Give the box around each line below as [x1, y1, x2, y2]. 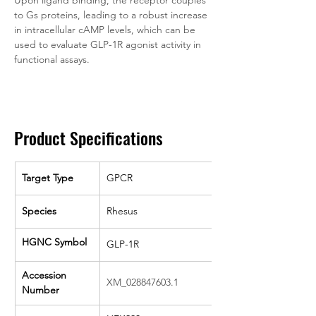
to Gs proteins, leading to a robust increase [14, 8, 210, 21]
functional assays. [14, 53, 90, 66]
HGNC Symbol [22, 236, 87, 248]
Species [22, 205, 56, 217]
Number [22, 284, 59, 296]
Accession [22, 269, 69, 281]
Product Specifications [14, 125, 163, 150]
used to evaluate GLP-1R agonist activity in [14, 38, 204, 51]
